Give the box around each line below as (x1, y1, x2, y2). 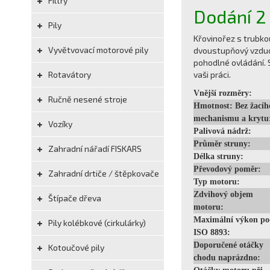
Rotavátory (46, 69, 91, 80)
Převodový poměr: (193, 165, 261, 174)
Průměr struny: (193, 139, 251, 148)
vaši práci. (193, 69, 231, 80)
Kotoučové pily (46, 242, 104, 253)
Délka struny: (193, 152, 243, 161)
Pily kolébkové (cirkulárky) (46, 218, 146, 228)
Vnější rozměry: (193, 89, 252, 98)
